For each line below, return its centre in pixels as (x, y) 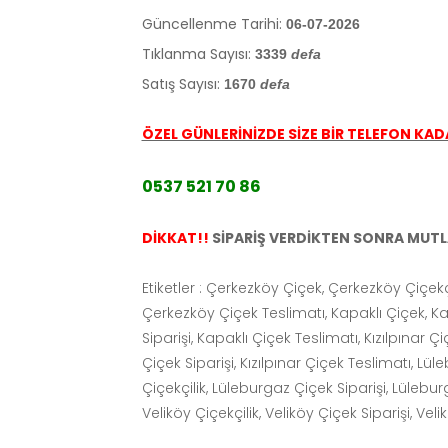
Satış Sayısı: (180, 83)
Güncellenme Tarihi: (211, 23)
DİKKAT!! (175, 237)
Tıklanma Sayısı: (196, 53)
